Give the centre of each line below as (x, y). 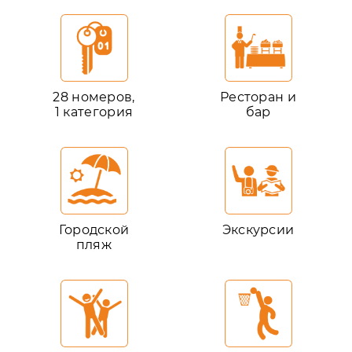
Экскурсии (258, 229)
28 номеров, (94, 97)
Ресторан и (258, 97)
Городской (94, 229)
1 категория (94, 112)
